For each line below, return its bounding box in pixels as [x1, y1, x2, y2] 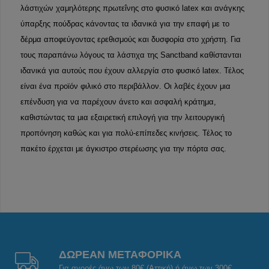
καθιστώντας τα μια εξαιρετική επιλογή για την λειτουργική [20, 113, 225, 122]
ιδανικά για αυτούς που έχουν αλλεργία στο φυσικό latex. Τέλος [20, 66, 244, 76]
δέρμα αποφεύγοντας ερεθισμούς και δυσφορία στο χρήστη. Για [20, 35, 241, 44]
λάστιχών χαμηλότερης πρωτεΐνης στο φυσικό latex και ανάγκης [20, 4, 244, 13]
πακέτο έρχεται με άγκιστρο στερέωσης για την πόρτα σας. [20, 144, 226, 154]
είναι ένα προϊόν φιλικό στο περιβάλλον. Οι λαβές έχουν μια [20, 82, 231, 91]
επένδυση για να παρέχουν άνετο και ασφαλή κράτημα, [20, 97, 216, 107]
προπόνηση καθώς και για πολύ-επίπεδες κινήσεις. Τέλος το [20, 128, 232, 138]
